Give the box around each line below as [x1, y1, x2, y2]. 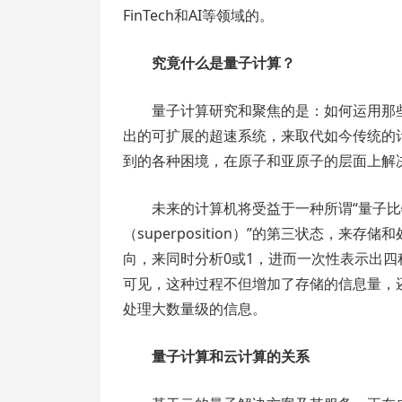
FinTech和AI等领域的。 [123, 5, 274, 25]
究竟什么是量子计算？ [152, 53, 295, 73]
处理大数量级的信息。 [123, 299, 267, 319]
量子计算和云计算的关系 [152, 346, 310, 366]
